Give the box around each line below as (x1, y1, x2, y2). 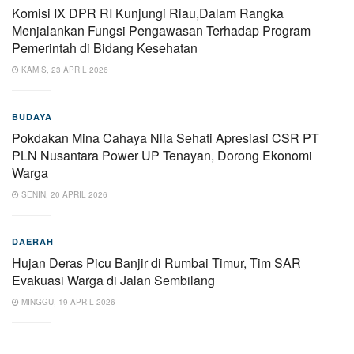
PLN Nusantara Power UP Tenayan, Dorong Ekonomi (12, 145, 312, 164)
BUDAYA (12, 110, 52, 122)
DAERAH (12, 235, 54, 247)
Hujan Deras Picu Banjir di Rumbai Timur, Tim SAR (12, 253, 301, 272)
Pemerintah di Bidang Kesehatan (12, 38, 198, 57)
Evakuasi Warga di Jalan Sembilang (12, 270, 215, 289)
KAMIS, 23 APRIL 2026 (19, 63, 108, 75)
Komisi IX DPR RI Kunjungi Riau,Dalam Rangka (12, 3, 284, 22)
